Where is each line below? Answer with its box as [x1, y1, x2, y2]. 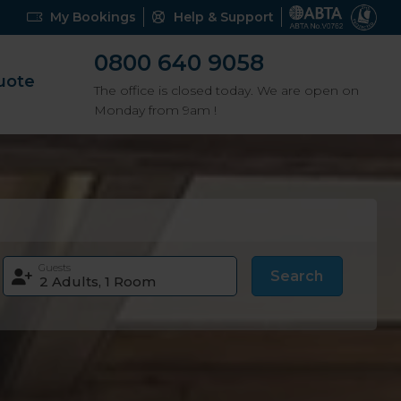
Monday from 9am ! [93, 101, 217, 118]
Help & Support [174, 9, 274, 26]
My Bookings [49, 9, 136, 26]
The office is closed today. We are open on [93, 81, 359, 98]
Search [270, 267, 324, 285]
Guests [38, 260, 71, 274]
